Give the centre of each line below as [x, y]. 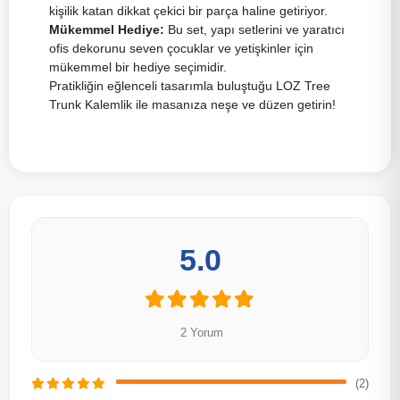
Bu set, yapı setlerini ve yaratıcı [254, 29]
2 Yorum [202, 332]
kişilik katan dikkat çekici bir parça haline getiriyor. [188, 10]
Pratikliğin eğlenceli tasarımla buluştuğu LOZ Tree [190, 85]
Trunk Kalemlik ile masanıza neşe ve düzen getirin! [192, 104]
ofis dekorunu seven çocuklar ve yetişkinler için [181, 48]
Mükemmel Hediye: [107, 29]
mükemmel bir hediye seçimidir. [138, 67]
